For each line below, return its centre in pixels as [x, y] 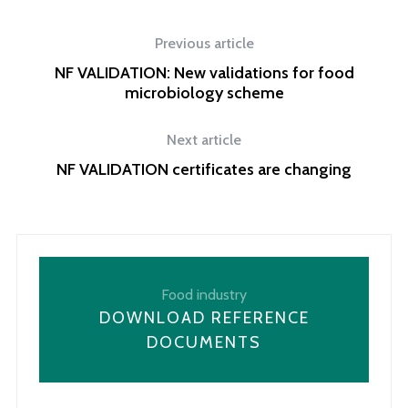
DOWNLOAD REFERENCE [204, 318]
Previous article [204, 43]
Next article [204, 140]
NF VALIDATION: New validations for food [204, 73]
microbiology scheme [204, 93]
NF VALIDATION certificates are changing [204, 169]
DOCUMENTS [204, 342]
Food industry [204, 295]
